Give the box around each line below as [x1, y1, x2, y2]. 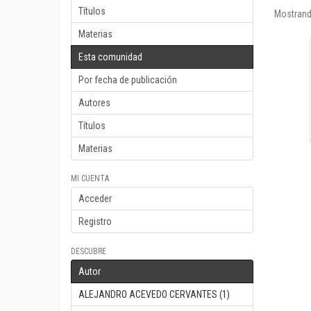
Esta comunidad [78, 51, 142, 62]
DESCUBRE [71, 246, 106, 256]
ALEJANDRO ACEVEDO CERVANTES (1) [78, 289, 230, 300]
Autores [78, 97, 110, 108]
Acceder [78, 193, 112, 204]
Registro [78, 216, 112, 227]
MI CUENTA [71, 174, 109, 183]
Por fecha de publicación [78, 74, 177, 85]
